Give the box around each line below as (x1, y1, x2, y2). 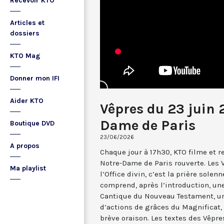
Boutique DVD (10, 119, 54, 127)
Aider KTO (10, 96, 43, 105)
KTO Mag (10, 51, 40, 60)
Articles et (10, 18, 44, 27)
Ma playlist (10, 164, 46, 172)
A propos (10, 141, 39, 150)
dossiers (10, 29, 39, 37)
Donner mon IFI (10, 74, 59, 82)
